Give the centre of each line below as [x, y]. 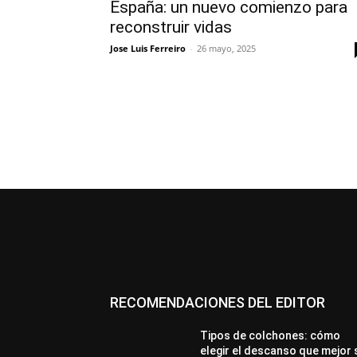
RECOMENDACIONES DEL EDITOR [218, 302]
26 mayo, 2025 [226, 48]
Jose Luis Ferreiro [148, 48]
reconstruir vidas [171, 27]
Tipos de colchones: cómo [271, 335]
